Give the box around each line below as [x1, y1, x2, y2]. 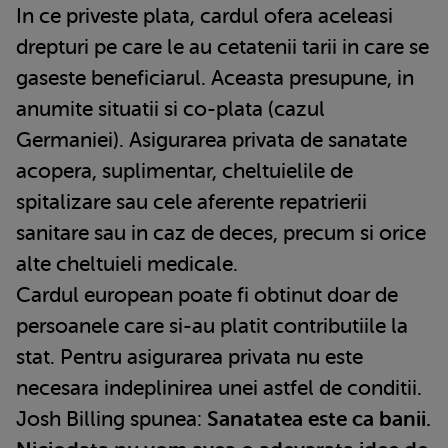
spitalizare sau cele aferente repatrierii [16, 190, 367, 215]
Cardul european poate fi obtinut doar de [16, 283, 398, 308]
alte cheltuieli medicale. [16, 252, 238, 277]
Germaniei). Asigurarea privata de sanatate [16, 128, 407, 153]
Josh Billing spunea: [16, 407, 207, 432]
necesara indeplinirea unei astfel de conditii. [16, 376, 422, 401]
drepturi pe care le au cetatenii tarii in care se [16, 35, 429, 60]
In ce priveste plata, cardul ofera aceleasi [16, 4, 393, 29]
